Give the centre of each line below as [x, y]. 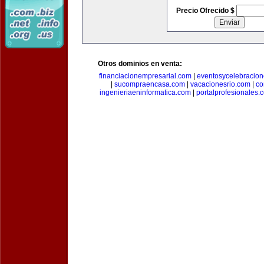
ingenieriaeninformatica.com [145, 93]
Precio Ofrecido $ [206, 11]
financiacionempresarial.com [145, 76]
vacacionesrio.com [220, 84]
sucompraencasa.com [149, 84]
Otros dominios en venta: [140, 64]
